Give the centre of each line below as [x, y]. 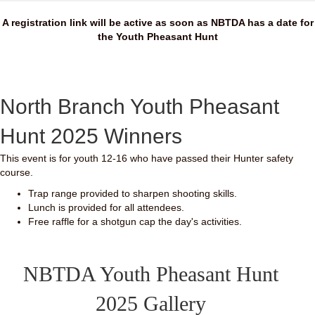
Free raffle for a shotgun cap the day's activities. [135, 222]
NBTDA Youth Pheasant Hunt [150, 274]
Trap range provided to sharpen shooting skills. [133, 194]
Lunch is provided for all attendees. [106, 208]
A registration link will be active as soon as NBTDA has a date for [157, 22]
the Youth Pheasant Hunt [157, 37]
